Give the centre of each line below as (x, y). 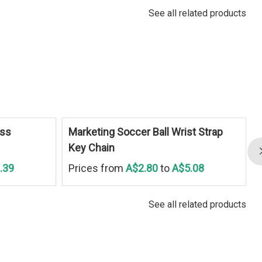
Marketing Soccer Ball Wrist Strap (145, 132)
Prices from (96, 168)
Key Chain (91, 147)
